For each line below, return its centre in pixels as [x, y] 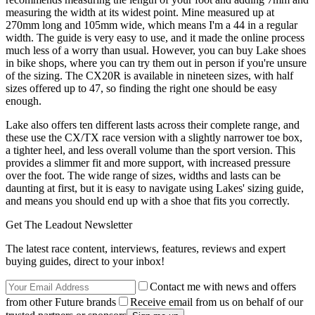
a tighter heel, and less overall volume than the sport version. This [150, 150]
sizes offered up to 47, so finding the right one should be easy [141, 89]
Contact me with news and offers [223, 287]
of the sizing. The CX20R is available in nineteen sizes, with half [149, 76]
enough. [24, 101]
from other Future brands [61, 302]
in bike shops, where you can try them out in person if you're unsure [156, 63]
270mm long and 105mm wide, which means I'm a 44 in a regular [152, 25]
